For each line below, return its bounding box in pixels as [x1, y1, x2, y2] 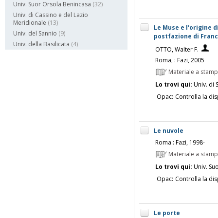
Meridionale [13, 18, 46, 27]
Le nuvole [153, 126, 183, 135]
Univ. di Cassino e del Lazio [13, 11, 88, 19]
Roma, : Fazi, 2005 [155, 55, 204, 64]
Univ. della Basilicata [13, 40, 70, 49]
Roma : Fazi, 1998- [155, 138, 205, 147]
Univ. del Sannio [13, 29, 57, 38]
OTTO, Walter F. [155, 45, 199, 54]
